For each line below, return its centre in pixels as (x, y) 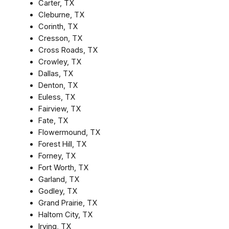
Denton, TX (58, 85)
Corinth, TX (58, 26)
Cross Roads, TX (68, 50)
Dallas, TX (55, 73)
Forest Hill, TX (62, 144)
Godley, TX (58, 191)
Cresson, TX (60, 38)
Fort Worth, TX (63, 167)
